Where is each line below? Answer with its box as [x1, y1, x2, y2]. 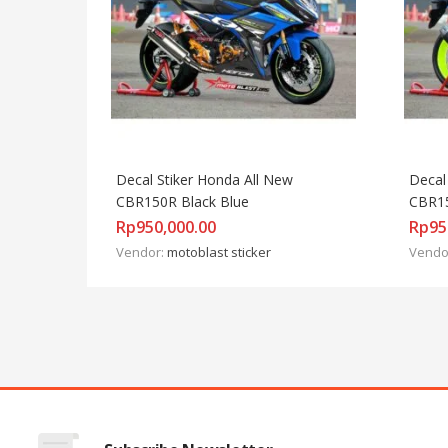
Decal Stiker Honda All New [116, 169, 293, 189]
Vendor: [116, 242, 167, 261]
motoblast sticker [167, 242, 271, 261]
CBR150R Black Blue [116, 191, 249, 211]
